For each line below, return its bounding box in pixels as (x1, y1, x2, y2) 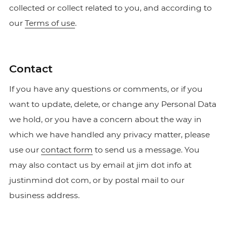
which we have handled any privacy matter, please (9, 130, 210, 139)
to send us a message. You (92, 145, 200, 155)
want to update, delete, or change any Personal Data (9, 99, 216, 109)
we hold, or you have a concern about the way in (9, 115, 202, 124)
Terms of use (24, 18, 75, 28)
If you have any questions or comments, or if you (9, 84, 203, 94)
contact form (41, 145, 93, 155)
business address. (9, 191, 80, 200)
